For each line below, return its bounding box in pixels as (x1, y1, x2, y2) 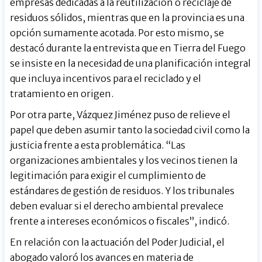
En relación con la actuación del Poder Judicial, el (10, 236, 225, 248)
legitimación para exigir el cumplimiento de (10, 169, 206, 181)
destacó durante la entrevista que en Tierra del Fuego (10, 42, 246, 54)
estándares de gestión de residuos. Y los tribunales (10, 184, 235, 196)
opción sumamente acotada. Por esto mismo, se (10, 26, 225, 39)
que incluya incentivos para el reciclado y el (10, 72, 202, 84)
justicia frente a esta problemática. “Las (10, 139, 186, 151)
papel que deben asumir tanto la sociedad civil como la (10, 123, 250, 136)
